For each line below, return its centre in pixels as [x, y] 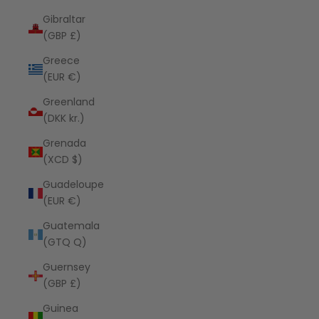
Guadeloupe [73, 184]
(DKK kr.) [64, 118]
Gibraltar [64, 19]
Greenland [69, 102]
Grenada [64, 143]
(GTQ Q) [65, 242]
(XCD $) [63, 159]
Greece [61, 61]
